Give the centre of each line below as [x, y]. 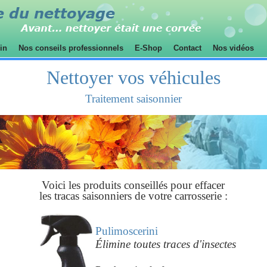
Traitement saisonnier [133, 99]
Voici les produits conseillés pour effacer [133, 185]
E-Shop [148, 48]
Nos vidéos [233, 48]
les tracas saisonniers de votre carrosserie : [133, 196]
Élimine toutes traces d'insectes [165, 244]
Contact [187, 48]
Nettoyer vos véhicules [133, 77]
